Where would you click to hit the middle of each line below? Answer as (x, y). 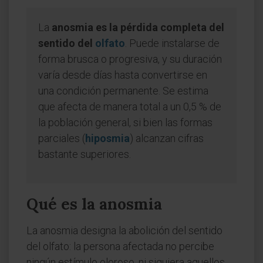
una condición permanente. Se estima (123, 91)
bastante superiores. (85, 154)
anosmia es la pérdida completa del (138, 27)
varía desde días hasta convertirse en (123, 75)
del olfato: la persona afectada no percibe (120, 246)
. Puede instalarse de (172, 43)
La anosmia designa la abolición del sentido (124, 230)
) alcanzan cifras (167, 138)
